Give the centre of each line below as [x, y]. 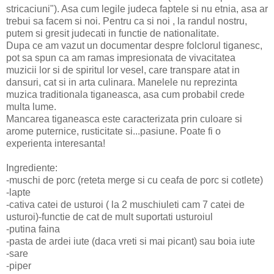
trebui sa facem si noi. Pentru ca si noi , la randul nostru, [127, 21]
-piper [19, 266]
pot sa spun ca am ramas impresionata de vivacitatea [121, 58]
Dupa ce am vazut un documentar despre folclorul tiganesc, [134, 46]
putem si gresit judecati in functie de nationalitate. [113, 34]
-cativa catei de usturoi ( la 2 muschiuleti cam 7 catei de [125, 205]
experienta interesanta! [56, 144]
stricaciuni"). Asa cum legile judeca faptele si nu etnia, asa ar [137, 9]
